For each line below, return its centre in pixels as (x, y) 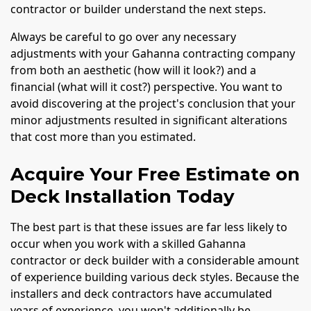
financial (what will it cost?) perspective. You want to (146, 87)
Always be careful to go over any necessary (123, 37)
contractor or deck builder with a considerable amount (155, 261)
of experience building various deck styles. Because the (155, 277)
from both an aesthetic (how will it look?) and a (133, 70)
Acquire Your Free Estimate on (155, 175)
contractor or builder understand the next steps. (138, 9)
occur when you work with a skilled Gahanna (128, 244)
